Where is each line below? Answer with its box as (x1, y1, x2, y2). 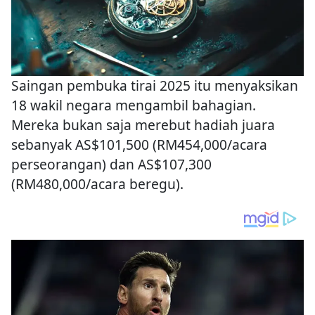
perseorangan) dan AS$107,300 (11, 155, 212, 174)
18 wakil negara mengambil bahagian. (11, 96, 256, 115)
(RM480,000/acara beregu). (11, 174, 184, 194)
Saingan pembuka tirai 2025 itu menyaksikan (11, 76, 298, 96)
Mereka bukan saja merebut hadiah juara (11, 115, 275, 135)
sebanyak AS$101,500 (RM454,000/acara (11, 135, 267, 155)
